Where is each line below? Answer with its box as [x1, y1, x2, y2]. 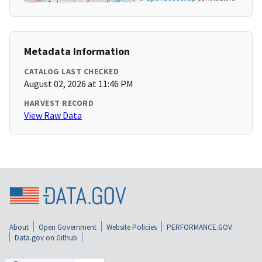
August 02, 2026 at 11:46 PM [24, 78, 133, 90]
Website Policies [106, 222, 157, 232]
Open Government [39, 222, 96, 232]
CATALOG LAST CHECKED [24, 66, 119, 77]
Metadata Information [24, 44, 130, 58]
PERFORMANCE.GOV [167, 222, 232, 232]
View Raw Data [24, 109, 82, 122]
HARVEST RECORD [24, 98, 94, 109]
